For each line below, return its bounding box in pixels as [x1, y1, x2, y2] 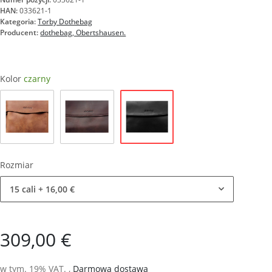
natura [26, 143, 54, 155]
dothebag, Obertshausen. [40, 27, 126, 38]
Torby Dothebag [38, 16, 93, 27]
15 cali [10, 183, 36, 195]
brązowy [86, 143, 121, 155]
